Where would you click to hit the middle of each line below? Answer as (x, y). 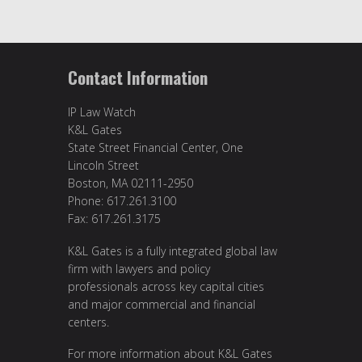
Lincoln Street (103, 166)
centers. (88, 322)
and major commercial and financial (162, 304)
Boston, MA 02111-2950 (130, 183)
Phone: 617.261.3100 (122, 201)
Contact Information (138, 78)
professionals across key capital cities (166, 286)
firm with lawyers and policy (139, 268)
